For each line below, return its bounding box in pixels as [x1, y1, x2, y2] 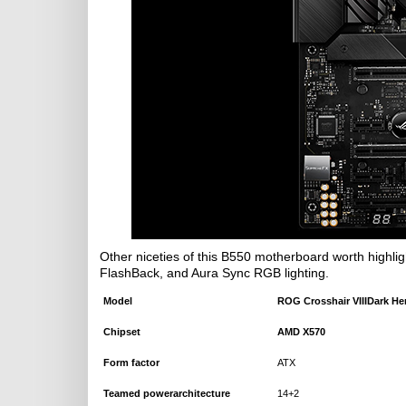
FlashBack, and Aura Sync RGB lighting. [100, 266, 329, 280]
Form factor [103, 357, 159, 368]
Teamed [103, 388, 140, 399]
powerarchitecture [140, 388, 230, 399]
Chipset [103, 326, 140, 337]
